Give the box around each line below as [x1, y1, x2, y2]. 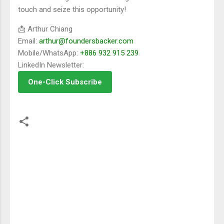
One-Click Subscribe [28, 77, 102, 86]
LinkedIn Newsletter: [18, 60, 84, 69]
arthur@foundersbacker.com [39, 36, 133, 45]
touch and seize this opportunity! [18, 4, 126, 14]
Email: [18, 36, 39, 45]
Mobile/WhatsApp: [18, 48, 80, 57]
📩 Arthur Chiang [18, 24, 72, 33]
